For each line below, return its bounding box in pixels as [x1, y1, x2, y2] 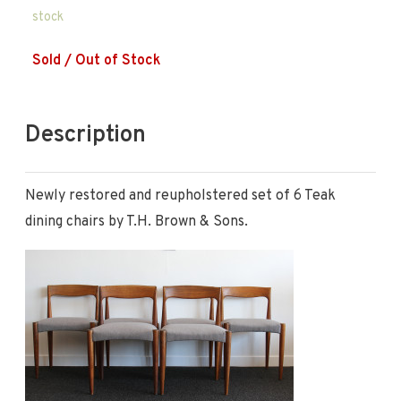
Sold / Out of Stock [31, 51, 161, 70]
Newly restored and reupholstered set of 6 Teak [24, 186, 336, 205]
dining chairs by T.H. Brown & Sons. [24, 212, 248, 231]
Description [24, 121, 146, 151]
